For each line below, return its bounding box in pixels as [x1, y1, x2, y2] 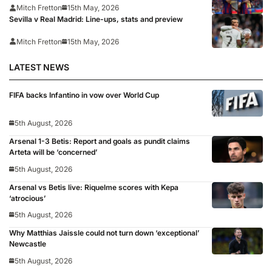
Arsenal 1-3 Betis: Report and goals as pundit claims [9, 136, 190, 146]
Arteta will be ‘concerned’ [9, 147, 97, 157]
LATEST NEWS [9, 62, 69, 73]
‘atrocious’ [9, 193, 46, 203]
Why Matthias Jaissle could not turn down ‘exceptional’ [9, 228, 199, 238]
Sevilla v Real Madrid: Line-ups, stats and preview [9, 15, 183, 24]
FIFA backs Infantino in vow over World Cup [9, 90, 159, 100]
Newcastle [9, 239, 46, 249]
